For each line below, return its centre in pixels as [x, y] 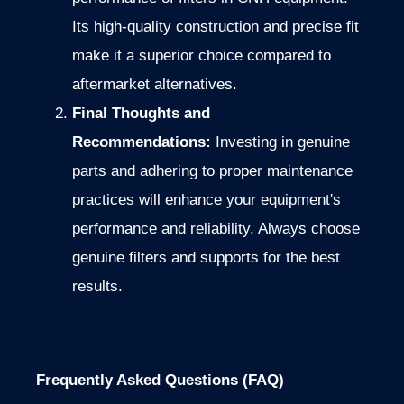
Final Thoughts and [141, 114]
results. [97, 287]
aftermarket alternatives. [155, 85]
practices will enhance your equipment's [207, 200]
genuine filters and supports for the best [206, 258]
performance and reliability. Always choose [216, 229]
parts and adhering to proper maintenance [212, 171]
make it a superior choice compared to [202, 56]
